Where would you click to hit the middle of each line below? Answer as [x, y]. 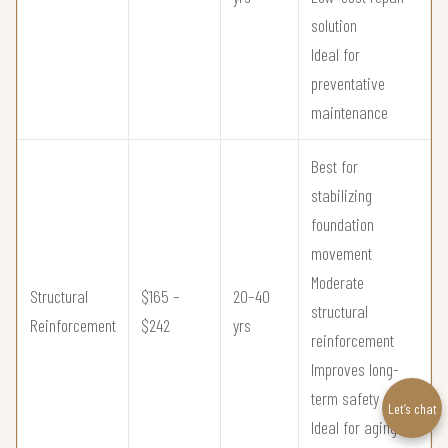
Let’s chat [412, 408]
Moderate [337, 281]
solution [334, 24]
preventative [348, 82]
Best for [334, 165]
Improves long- [355, 368]
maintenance [349, 111]
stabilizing [341, 194]
